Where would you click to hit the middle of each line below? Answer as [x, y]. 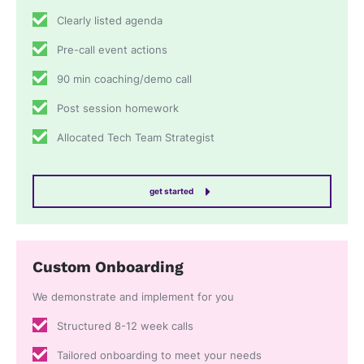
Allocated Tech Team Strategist [136, 138]
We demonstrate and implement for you [133, 297]
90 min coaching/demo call [124, 80]
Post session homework [118, 109]
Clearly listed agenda [110, 21]
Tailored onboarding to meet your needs [159, 355]
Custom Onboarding [108, 268]
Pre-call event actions [112, 50]
